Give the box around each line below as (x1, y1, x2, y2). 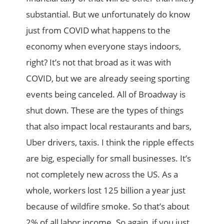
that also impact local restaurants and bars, (26, 120, 192, 132)
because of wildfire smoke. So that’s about (26, 200, 190, 212)
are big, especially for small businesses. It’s (26, 152, 191, 164)
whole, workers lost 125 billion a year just (26, 184, 186, 196)
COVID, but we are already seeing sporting (26, 72, 190, 84)
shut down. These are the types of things (26, 104, 184, 116)
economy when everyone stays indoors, (26, 40, 181, 52)
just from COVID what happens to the (26, 24, 171, 36)
